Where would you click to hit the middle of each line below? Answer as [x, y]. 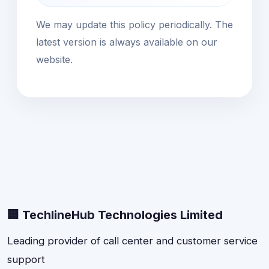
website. [54, 59]
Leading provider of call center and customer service [132, 240]
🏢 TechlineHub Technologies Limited [115, 215]
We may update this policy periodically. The [134, 24]
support [26, 259]
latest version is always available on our [127, 42]
